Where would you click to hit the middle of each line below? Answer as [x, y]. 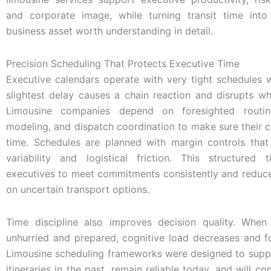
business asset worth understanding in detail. [109, 31]
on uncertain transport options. [78, 189]
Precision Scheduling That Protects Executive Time [123, 63]
